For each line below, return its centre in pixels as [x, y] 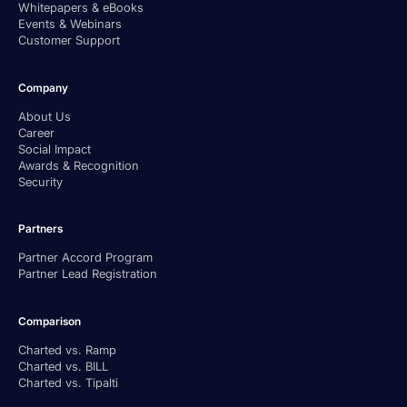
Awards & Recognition [79, 165]
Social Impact [55, 149]
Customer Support [69, 40]
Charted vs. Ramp [67, 350]
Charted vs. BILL [63, 367]
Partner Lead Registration [88, 274]
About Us [45, 116]
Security [40, 181]
